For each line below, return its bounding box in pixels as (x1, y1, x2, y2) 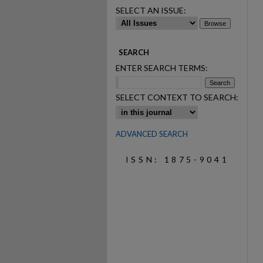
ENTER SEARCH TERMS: (116, 62, 208, 73)
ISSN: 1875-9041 (125, 154, 230, 164)
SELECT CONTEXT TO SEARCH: (116, 92, 238, 102)
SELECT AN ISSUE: (116, 5, 186, 15)
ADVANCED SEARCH (116, 129, 188, 139)
